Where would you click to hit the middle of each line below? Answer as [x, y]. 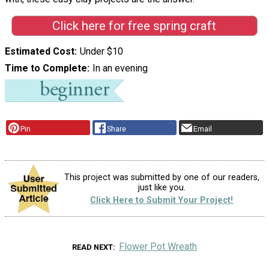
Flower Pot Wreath [158, 246]
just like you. [162, 187]
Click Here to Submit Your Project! [162, 200]
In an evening [120, 68]
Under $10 [101, 52]
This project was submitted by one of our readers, [162, 177]
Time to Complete [46, 68]
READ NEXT [92, 247]
